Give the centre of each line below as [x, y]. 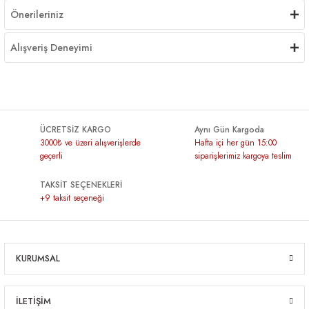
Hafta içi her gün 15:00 [236, 142]
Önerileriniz [37, 14]
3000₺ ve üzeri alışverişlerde [90, 142]
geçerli [51, 156]
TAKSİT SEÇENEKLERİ [81, 185]
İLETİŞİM [33, 301]
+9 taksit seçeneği [72, 198]
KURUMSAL [38, 258]
